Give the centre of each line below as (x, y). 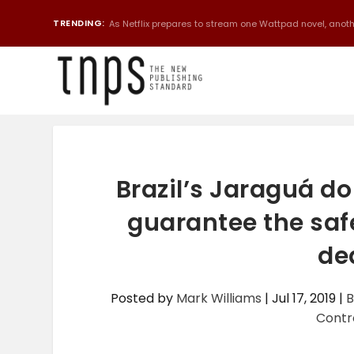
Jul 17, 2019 (304, 298)
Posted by (144, 298)
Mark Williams (219, 298)
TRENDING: (79, 23)
